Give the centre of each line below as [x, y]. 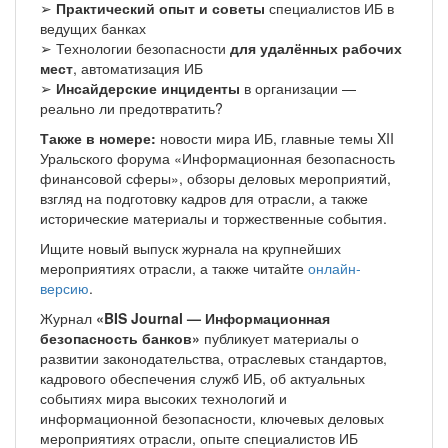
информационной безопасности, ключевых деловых [212, 417]
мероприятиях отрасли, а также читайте [174, 267]
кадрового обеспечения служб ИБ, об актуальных [202, 377]
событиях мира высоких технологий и [163, 397]
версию [64, 287]
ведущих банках [93, 27]
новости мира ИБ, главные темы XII [275, 137]
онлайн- [334, 267]
